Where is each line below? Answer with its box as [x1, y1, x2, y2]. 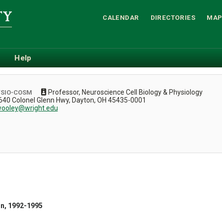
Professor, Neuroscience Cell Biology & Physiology [48, 88, 203, 96]
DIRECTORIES [150, 13, 196, 21]
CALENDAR [103, 13, 139, 21]
